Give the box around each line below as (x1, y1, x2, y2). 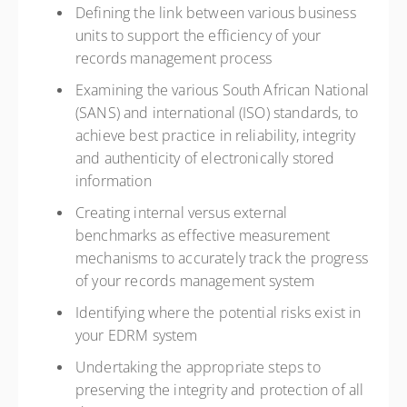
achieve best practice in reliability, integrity (75, 125, 356, 145)
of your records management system (75, 271, 319, 291)
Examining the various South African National (75, 80, 370, 100)
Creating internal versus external (75, 203, 288, 223)
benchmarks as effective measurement (75, 225, 331, 245)
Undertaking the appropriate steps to (75, 357, 321, 377)
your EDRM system (75, 325, 202, 345)
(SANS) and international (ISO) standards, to (75, 103, 359, 123)
